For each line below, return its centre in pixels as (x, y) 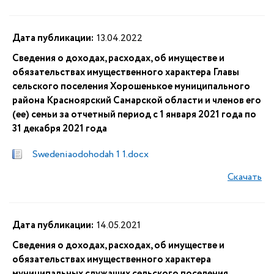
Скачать (245, 177)
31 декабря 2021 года (60, 129)
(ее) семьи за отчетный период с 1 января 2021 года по (134, 115)
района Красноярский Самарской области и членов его (137, 101)
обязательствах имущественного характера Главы (126, 72)
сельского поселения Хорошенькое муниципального (131, 87)
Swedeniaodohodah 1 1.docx (91, 154)
